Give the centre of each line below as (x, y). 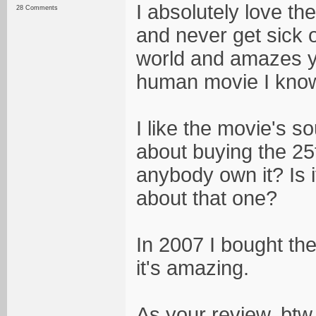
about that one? (207, 198)
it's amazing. (193, 268)
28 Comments (37, 8)
